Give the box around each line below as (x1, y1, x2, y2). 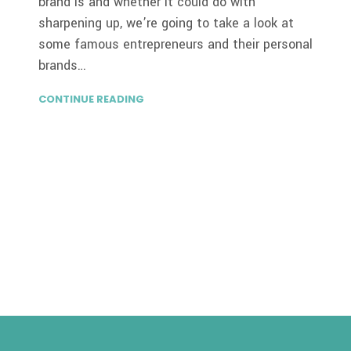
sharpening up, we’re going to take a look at (38, 13, 295, 32)
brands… (38, 56, 87, 74)
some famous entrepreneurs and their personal (38, 34, 313, 53)
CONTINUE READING (38, 91, 145, 107)
